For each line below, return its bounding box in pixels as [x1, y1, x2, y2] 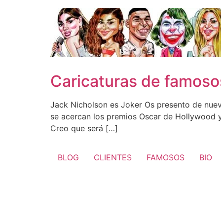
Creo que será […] [50, 123, 118, 133]
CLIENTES [94, 152, 132, 163]
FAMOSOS [147, 152, 184, 163]
